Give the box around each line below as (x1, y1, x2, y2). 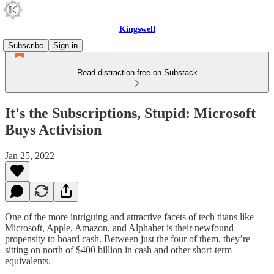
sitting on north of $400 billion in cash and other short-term (5, 244, 232, 255)
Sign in (53, 41, 78, 50)
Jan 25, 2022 (5, 150, 54, 161)
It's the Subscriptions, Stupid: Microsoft (5, 105, 256, 121)
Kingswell (119, 24, 155, 34)
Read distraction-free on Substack (76, 68, 198, 77)
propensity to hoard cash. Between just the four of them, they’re (5, 233, 250, 244)
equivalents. (5, 255, 51, 266)
